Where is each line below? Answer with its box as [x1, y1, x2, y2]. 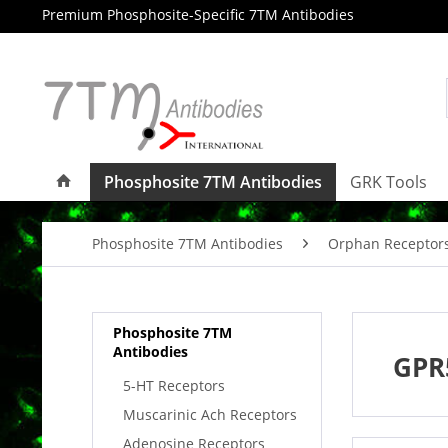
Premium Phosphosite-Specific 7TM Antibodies [42, 5, 354, 24]
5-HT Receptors [123, 376, 225, 395]
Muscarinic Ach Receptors [123, 405, 297, 424]
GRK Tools [350, 171, 427, 193]
